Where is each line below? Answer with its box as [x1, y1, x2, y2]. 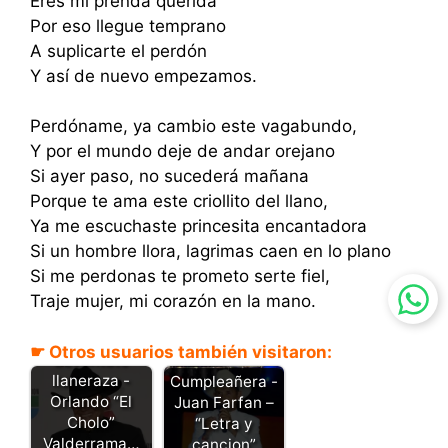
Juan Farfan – [173, 392, 274, 412]
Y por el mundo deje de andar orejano [30, 141, 335, 161]
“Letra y [194, 413, 253, 433]
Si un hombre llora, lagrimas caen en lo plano [30, 241, 391, 261]
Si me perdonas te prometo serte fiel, [30, 266, 330, 286]
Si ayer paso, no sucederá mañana [30, 166, 309, 186]
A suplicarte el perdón [30, 40, 207, 61]
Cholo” [67, 413, 116, 433]
